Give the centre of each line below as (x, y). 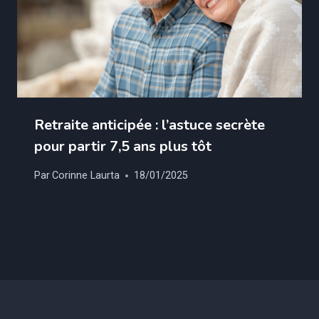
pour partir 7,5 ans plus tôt (125, 147)
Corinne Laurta (86, 176)
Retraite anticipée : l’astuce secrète (150, 125)
